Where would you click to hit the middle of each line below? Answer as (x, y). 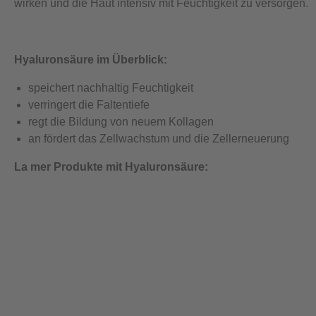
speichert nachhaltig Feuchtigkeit (112, 88)
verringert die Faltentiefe (90, 105)
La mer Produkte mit (68, 167)
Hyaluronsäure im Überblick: (91, 60)
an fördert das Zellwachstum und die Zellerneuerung (160, 139)
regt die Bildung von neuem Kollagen (121, 122)
